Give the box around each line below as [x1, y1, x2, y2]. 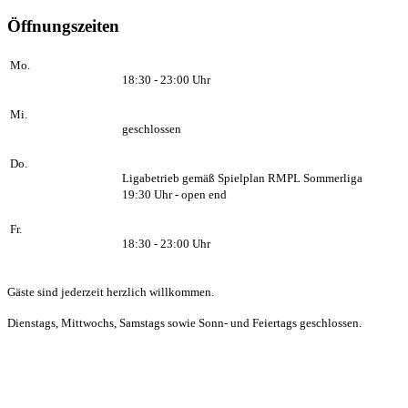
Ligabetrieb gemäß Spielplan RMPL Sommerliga [122, 170, 362, 185]
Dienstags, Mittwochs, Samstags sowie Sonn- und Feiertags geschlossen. [7, 315, 362, 330]
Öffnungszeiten [7, 15, 119, 36]
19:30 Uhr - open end [122, 187, 227, 201]
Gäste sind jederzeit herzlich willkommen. [7, 284, 214, 299]
